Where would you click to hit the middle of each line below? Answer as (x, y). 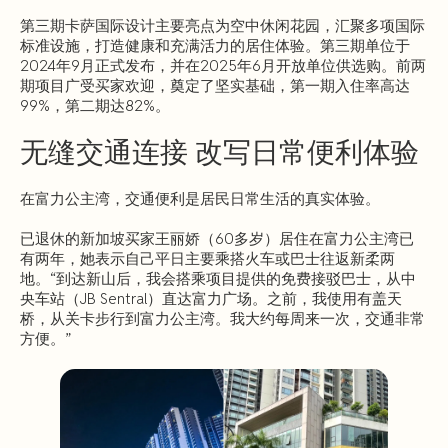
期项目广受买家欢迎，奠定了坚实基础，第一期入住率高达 (215, 85)
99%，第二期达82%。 (95, 105)
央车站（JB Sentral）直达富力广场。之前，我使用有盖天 (211, 298)
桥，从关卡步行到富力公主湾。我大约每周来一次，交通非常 (222, 318)
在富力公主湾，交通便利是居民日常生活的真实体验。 (200, 198)
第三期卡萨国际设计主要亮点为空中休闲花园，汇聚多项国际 (222, 25)
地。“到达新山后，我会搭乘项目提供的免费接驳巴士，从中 (218, 278)
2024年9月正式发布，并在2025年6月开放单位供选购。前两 (223, 65)
